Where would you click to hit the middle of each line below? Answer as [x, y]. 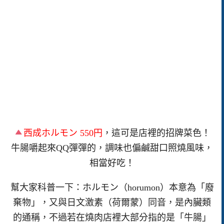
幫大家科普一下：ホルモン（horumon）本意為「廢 [112, 187]
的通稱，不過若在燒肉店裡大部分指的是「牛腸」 [112, 217]
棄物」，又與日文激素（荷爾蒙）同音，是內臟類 [112, 202]
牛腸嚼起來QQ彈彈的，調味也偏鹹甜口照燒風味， [112, 148]
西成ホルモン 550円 [63, 133]
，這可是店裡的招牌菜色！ [157, 133]
